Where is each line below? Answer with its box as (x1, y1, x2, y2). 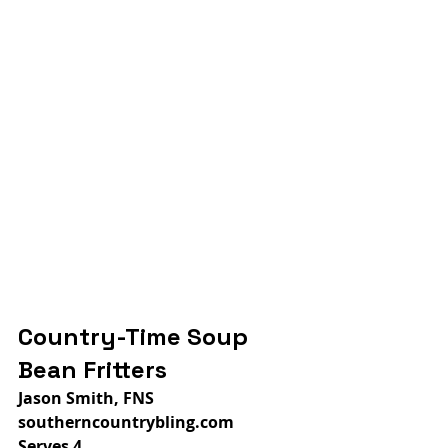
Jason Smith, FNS (18, 386, 154, 409)
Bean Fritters (18, 353, 167, 385)
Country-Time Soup (18, 320, 254, 352)
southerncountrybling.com (18, 410, 234, 433)
